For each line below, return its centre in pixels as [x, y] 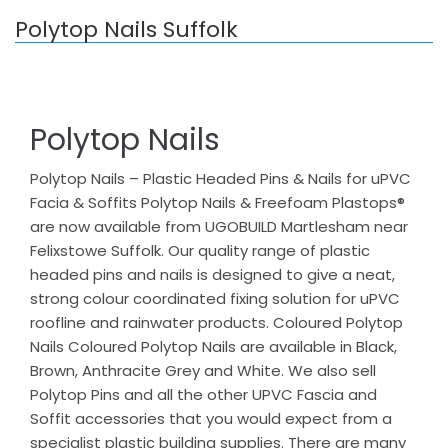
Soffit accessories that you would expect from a [211, 418]
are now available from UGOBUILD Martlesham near [219, 226]
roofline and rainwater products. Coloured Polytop [216, 322]
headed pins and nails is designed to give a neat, [212, 274]
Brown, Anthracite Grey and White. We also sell [203, 370]
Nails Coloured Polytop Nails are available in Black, [213, 346]
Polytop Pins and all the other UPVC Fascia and [203, 394]
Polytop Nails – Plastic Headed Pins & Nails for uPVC [220, 178]
